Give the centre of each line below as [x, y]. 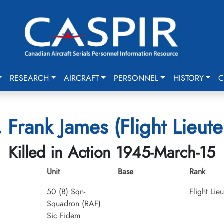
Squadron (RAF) [74, 204]
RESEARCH [30, 78]
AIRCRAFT [82, 78]
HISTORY [188, 78]
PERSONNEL [136, 78]
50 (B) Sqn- [66, 192]
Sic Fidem [63, 216]
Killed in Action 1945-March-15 [112, 152]
